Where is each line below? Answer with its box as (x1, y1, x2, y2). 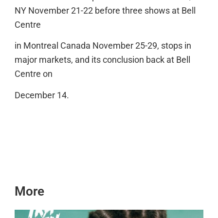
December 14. (15, 90, 69, 100)
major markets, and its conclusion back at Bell (15, 55, 190, 65)
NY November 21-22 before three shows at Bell (15, 6, 196, 16)
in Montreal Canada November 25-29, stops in (15, 41, 191, 51)
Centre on (15, 69, 53, 79)
